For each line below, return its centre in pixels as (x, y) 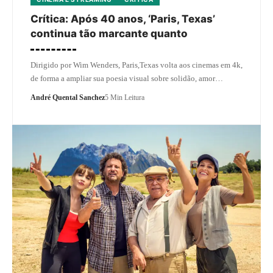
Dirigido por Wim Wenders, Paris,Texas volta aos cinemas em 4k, (136, 65)
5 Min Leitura (125, 97)
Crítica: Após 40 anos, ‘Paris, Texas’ (123, 19)
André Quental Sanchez (68, 97)
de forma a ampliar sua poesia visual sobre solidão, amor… (127, 78)
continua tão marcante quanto (109, 33)
